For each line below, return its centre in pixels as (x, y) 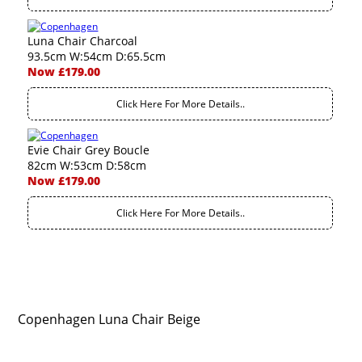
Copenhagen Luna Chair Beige (109, 319)
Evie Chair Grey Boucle (89, 150)
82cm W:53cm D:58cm (87, 165)
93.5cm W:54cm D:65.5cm (97, 56)
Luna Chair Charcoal (83, 41)
